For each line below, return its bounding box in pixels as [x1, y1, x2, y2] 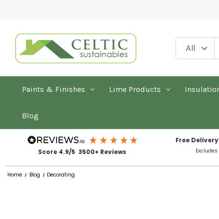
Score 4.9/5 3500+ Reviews [38, 148, 126, 156]
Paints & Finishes [22, 85, 85, 94]
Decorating [47, 171, 75, 179]
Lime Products [109, 85, 161, 94]
